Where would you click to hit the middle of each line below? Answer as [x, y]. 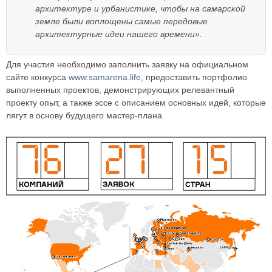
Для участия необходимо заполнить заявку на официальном [127, 65]
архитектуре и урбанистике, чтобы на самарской [140, 9]
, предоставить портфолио [194, 77]
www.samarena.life [105, 77]
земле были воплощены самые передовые [121, 22]
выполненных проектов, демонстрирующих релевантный [120, 90]
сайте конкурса [37, 77]
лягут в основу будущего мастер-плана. [85, 116]
